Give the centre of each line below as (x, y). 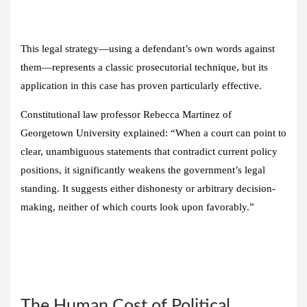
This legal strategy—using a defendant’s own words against (148, 48)
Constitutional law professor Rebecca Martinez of (126, 114)
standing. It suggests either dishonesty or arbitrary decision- (148, 188)
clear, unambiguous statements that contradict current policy (149, 151)
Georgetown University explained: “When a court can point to (153, 133)
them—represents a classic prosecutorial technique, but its (144, 67)
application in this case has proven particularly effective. (141, 85)
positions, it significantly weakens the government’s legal (143, 170)
